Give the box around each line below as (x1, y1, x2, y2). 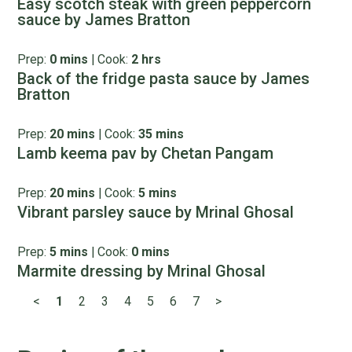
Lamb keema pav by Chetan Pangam (17, 144, 274, 163)
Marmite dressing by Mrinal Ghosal (17, 262, 266, 280)
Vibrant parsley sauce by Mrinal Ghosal (17, 203, 295, 222)
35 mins (138, 126, 185, 141)
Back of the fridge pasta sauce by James (17, 69, 310, 88)
